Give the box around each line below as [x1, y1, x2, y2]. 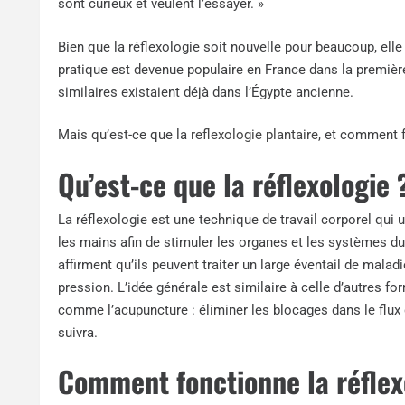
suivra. [58, 324, 99, 341]
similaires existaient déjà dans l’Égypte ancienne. [58, 83, 354, 100]
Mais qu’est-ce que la [58, 127, 192, 144]
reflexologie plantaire [191, 127, 319, 144]
